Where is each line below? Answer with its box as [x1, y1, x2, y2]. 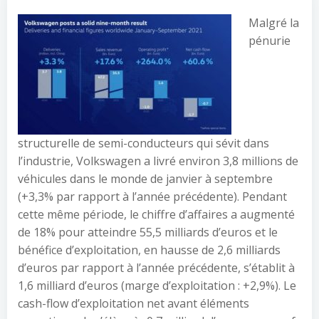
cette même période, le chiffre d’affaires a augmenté [18, 206, 295, 222]
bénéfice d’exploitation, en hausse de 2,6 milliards [18, 242, 281, 258]
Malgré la [249, 15, 299, 31]
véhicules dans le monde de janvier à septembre [18, 171, 273, 187]
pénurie [249, 33, 291, 48]
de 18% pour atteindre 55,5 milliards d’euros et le [18, 224, 278, 240]
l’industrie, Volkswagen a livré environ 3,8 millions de [18, 153, 298, 169]
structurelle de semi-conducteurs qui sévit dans [18, 135, 269, 151]
